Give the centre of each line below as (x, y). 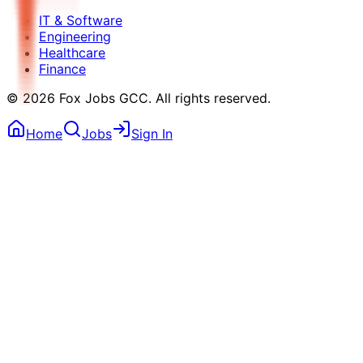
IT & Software (81, 20)
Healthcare (72, 52)
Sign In (152, 133)
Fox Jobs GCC (104, 98)
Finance (62, 68)
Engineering (75, 36)
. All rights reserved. (209, 98)
